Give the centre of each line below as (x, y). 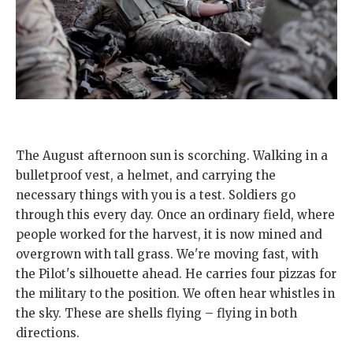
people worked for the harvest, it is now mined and (169, 235)
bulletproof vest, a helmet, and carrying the (146, 176)
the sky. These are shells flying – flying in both (156, 314)
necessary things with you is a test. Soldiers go (156, 195)
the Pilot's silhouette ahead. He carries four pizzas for (176, 274)
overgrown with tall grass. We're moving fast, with (167, 255)
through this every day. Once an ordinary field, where (175, 215)
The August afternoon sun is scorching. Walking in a (172, 156)
